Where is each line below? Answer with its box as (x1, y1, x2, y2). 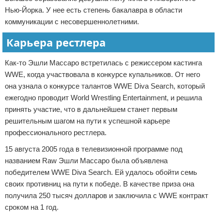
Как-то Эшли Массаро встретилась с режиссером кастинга (5, 59, 202, 67)
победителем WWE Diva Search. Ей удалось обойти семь (5, 168, 197, 176)
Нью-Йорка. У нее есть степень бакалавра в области (5, 6, 182, 14)
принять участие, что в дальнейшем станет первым (5, 105, 177, 113)
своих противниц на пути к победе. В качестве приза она (5, 180, 194, 188)
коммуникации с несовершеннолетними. (5, 17, 139, 26)
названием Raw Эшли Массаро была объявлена (5, 156, 168, 165)
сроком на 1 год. (5, 203, 59, 211)
